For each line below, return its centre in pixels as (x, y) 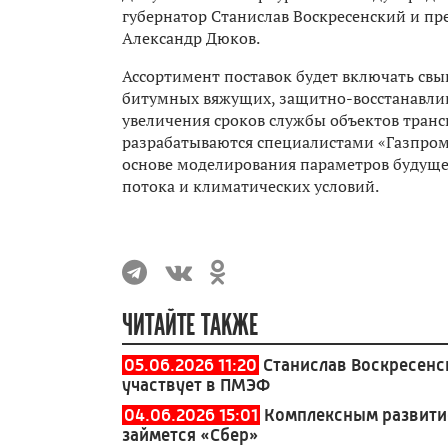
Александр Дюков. (192, 38)
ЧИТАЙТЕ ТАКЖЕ (190, 326)
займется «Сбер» (190, 435)
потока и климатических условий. (254, 186)
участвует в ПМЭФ (196, 385)
